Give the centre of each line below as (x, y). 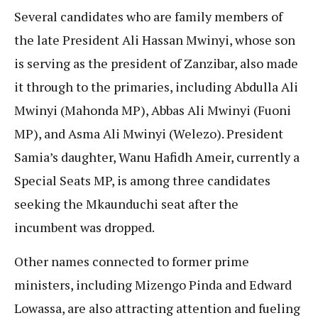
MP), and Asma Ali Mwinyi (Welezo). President (149, 134)
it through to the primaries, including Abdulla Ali (156, 87)
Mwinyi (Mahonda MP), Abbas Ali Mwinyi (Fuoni (153, 110)
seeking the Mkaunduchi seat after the (126, 204)
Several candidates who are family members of (148, 17)
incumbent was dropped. (84, 227)
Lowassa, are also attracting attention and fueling (157, 308)
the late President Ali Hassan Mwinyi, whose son (155, 40)
